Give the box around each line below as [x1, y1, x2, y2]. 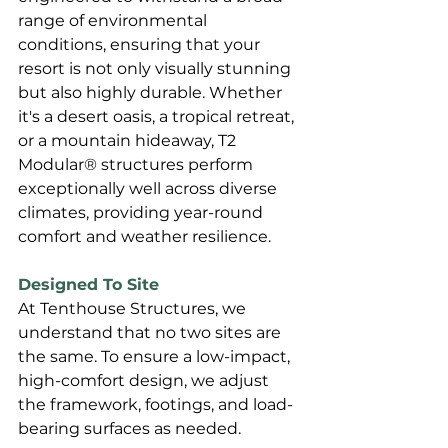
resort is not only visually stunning [18, 59, 295, 79]
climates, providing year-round [18, 203, 267, 223]
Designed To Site [18, 275, 159, 295]
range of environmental [18, 11, 211, 31]
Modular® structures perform [18, 155, 257, 175]
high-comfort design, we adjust [18, 371, 273, 391]
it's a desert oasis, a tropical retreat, [18, 107, 298, 127]
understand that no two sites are [18, 323, 285, 343]
